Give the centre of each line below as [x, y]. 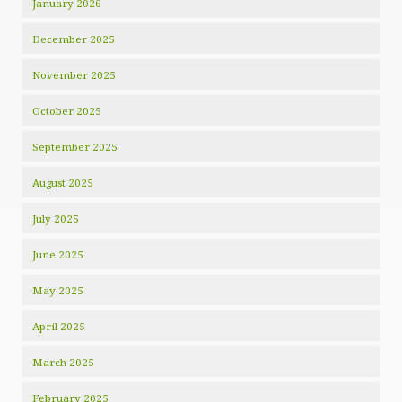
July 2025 [56, 218]
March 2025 [63, 362]
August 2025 [63, 183]
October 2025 [67, 111]
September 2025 [75, 147]
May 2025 [58, 290]
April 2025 [59, 326]
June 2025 [58, 254]
